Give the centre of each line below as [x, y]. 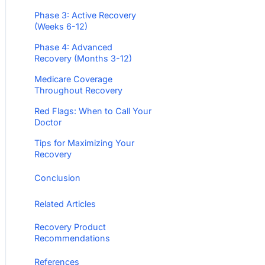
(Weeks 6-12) [61, 26]
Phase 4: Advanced [73, 47]
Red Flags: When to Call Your [93, 111]
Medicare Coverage [73, 79]
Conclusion [57, 177]
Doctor [48, 122]
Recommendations [72, 238]
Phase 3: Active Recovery [85, 15]
